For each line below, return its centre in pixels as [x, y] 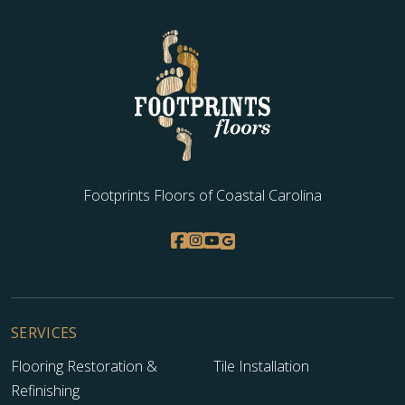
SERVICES [44, 333]
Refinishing [45, 391]
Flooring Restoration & [84, 367]
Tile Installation [261, 367]
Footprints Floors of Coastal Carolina [202, 196]
